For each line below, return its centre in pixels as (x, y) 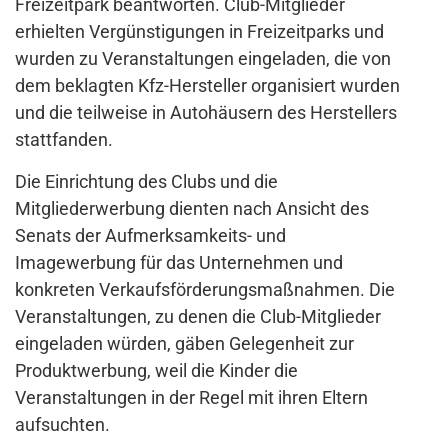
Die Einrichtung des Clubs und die (146, 182)
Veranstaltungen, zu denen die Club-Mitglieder (198, 317)
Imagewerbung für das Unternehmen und (179, 263)
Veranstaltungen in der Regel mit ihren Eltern (191, 398)
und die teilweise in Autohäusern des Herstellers (206, 113)
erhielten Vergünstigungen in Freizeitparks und (199, 32)
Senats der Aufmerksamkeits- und (150, 236)
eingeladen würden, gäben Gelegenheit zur (184, 344)
